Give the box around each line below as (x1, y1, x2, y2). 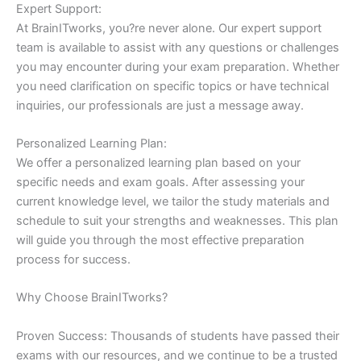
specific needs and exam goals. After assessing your (16, 175, 305, 190)
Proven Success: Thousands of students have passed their (16, 328, 339, 343)
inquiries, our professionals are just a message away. (16, 98, 304, 113)
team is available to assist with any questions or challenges (16, 39, 339, 55)
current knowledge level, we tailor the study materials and (16, 194, 330, 210)
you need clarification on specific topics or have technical (16, 78, 329, 93)
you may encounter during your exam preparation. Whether (16, 59, 339, 74)
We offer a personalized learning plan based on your (16, 156, 301, 171)
